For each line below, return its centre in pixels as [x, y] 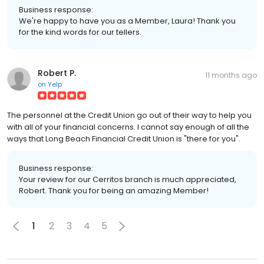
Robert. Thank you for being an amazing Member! [114, 190]
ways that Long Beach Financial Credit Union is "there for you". [124, 138]
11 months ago [231, 75]
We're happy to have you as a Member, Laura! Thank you [127, 21]
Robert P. [57, 73]
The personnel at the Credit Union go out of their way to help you [129, 115]
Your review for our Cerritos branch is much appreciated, [128, 179]
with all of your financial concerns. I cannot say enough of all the [128, 127]
